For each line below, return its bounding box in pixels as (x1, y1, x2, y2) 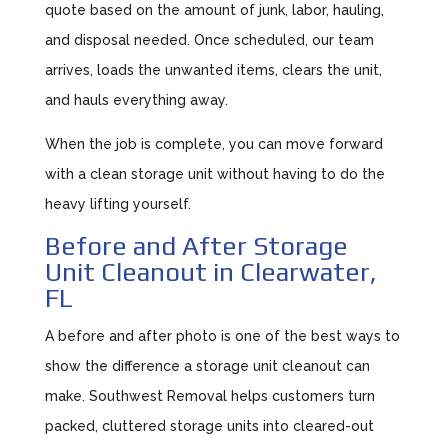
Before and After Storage (44, 231, 348, 261)
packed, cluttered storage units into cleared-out (44, 418, 374, 434)
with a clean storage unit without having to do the (44, 166, 385, 182)
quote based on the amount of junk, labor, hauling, (44, 2, 384, 18)
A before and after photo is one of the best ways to (44, 328, 400, 344)
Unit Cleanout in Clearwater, (44, 257, 377, 287)
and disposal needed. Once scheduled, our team (44, 32, 374, 48)
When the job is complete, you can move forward (44, 136, 383, 152)
